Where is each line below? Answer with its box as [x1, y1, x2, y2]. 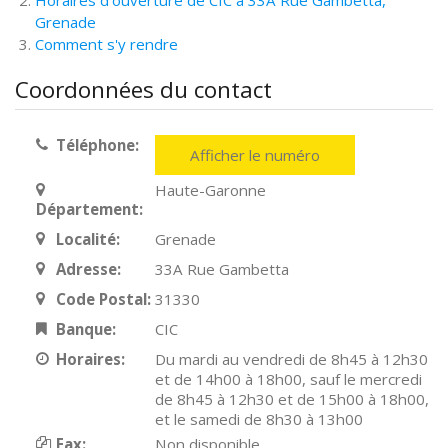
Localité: [55, 229, 120, 249]
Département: [35, 199, 143, 219]
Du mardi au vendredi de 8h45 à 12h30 [155, 349, 429, 369]
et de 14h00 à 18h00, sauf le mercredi [155, 369, 423, 389]
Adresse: [55, 259, 121, 279]
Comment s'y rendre [35, 34, 178, 54]
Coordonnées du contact [15, 74, 272, 105]
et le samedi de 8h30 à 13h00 [155, 409, 364, 429]
